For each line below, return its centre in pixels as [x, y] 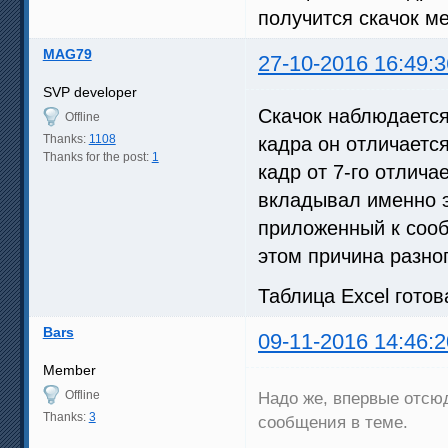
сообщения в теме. [333, 422]
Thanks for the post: [97, 157]
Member [69, 370]
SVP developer [89, 92]
